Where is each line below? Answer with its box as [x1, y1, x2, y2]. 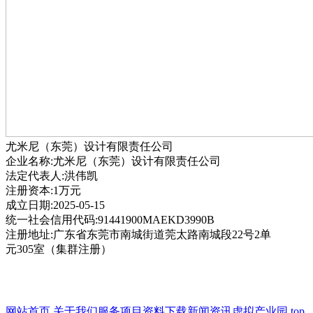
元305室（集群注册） [6, 243, 112, 255]
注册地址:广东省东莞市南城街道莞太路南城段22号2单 [6, 228, 271, 240]
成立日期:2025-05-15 [6, 199, 105, 211]
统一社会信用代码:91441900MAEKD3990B [6, 214, 214, 226]
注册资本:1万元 [6, 184, 81, 196]
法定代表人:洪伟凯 [6, 170, 98, 182]
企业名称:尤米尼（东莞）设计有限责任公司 [6, 155, 221, 167]
